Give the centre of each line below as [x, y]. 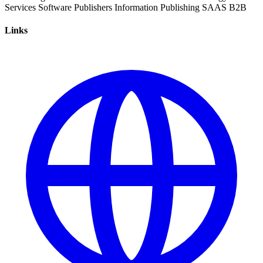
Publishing [180, 7]
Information [136, 7]
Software [55, 7]
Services [20, 7]
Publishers [93, 7]
